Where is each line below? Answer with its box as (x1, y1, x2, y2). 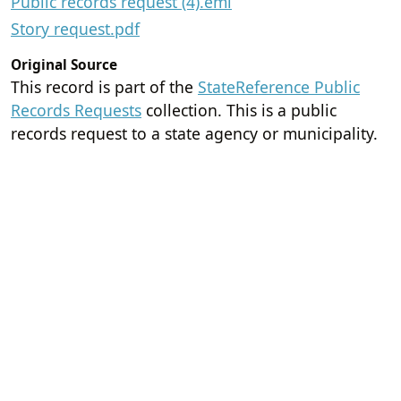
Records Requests (11, 99, 141, 122)
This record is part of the (11, 76, 198, 98)
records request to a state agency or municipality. (11, 123, 378, 145)
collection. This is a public (141, 99, 337, 122)
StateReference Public (198, 76, 360, 98)
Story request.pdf (11, 18, 140, 40)
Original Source (11, 55, 117, 75)
